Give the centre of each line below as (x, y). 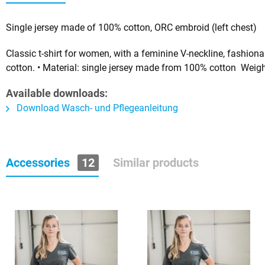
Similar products (156, 163)
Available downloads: (57, 93)
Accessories (39, 163)
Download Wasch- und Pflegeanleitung (96, 108)
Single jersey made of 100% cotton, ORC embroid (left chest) (131, 28)
